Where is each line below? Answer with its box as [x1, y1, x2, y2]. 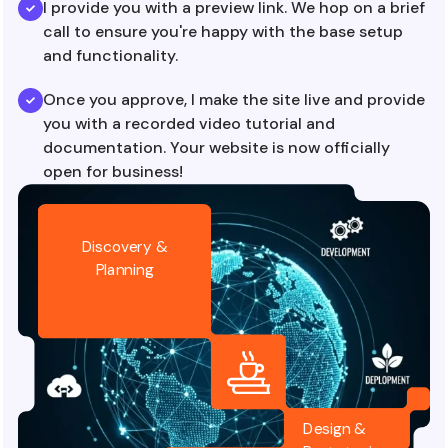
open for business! [43, 160, 183, 182]
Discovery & [81, 236, 168, 257]
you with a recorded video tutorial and [43, 112, 335, 134]
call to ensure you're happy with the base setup [43, 20, 403, 42]
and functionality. [43, 44, 178, 66]
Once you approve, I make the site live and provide [43, 88, 425, 110]
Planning [95, 259, 154, 280]
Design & [303, 418, 366, 440]
